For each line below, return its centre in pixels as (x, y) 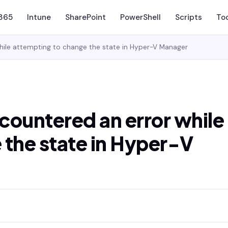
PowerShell (140, 17)
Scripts (189, 17)
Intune (39, 17)
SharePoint (85, 17)
